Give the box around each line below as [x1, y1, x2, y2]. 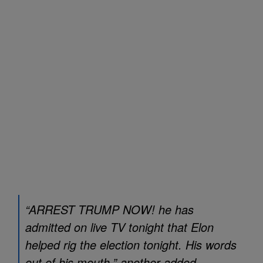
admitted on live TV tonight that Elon [25, 218, 214, 235]
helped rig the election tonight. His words [25, 236, 237, 253]
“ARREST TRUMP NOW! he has [25, 201, 194, 218]
